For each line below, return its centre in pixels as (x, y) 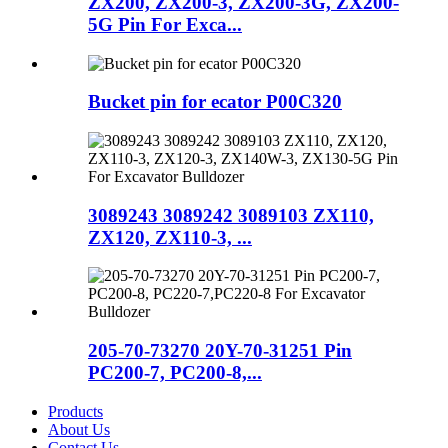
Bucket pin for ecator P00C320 (215, 102)
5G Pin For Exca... (165, 24)
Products (75, 411)
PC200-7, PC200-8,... (175, 373)
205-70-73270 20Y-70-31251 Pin (220, 351)
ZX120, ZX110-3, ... (170, 237)
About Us (79, 429)
